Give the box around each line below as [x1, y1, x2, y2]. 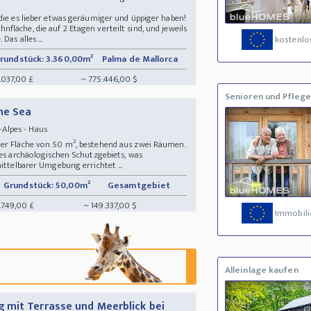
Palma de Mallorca [102, 51, 180, 67]
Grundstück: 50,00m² [3, 177, 90, 193]
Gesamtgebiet [108, 177, 173, 193]
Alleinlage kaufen [224, 262, 299, 278]
